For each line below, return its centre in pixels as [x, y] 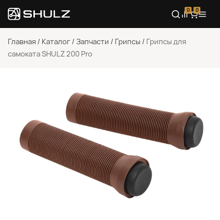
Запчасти [93, 42]
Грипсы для [166, 42]
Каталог [56, 42]
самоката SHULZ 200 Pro [50, 54]
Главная [22, 42]
